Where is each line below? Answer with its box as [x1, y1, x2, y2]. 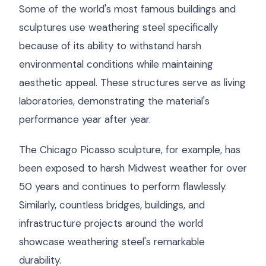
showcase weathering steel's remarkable [19, 235, 205, 248]
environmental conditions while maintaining [19, 58, 213, 71]
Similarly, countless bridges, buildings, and [19, 198, 205, 211]
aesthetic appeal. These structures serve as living [19, 76, 246, 89]
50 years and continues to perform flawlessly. [19, 180, 227, 193]
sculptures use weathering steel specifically [19, 21, 218, 34]
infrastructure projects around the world [19, 217, 203, 230]
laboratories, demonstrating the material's [19, 94, 210, 107]
